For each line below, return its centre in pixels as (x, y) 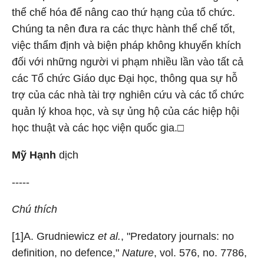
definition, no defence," (67, 253)
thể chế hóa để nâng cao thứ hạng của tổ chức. (123, 12)
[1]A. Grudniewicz (55, 236)
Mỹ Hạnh (34, 155)
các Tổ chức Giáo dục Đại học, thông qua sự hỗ (125, 78)
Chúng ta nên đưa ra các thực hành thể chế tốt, (123, 29)
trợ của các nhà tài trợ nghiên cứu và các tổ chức (128, 95)
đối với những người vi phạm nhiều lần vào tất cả (128, 62)
